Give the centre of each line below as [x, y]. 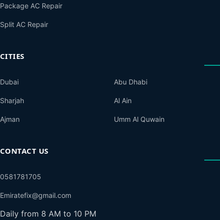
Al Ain [123, 100]
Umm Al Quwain [139, 119]
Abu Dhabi [131, 82]
